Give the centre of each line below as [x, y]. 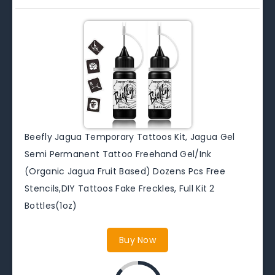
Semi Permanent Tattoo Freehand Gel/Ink [118, 154]
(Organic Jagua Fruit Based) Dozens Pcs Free [125, 171]
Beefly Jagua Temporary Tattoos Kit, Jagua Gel [130, 137]
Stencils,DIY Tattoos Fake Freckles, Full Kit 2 [120, 188]
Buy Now [137, 240]
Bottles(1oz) [51, 205]
